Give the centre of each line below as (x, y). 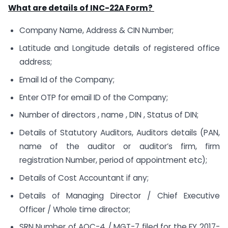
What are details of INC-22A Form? (80, 8)
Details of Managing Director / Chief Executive (119, 195)
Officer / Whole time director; (75, 209)
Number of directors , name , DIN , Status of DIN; (109, 115)
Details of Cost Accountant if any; (84, 178)
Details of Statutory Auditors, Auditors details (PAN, (119, 133)
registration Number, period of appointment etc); (113, 160)
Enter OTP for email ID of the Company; (93, 97)
